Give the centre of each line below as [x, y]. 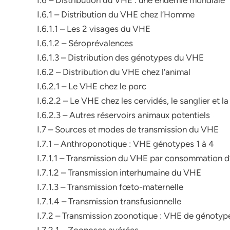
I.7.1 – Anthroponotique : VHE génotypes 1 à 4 [126, 144]
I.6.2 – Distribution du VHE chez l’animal [114, 72]
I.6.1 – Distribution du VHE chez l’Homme [116, 14]
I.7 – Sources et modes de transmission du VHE [128, 129]
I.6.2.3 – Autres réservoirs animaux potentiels [123, 115]
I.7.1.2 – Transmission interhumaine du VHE [119, 172]
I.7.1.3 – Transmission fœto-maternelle [110, 187]
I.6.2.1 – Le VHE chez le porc [92, 86]
